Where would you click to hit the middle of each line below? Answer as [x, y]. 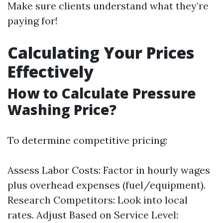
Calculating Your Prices [101, 53]
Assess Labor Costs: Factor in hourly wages [109, 170]
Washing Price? [62, 110]
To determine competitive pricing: [87, 140]
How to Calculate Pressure [102, 93]
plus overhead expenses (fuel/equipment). [107, 185]
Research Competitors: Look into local [98, 200]
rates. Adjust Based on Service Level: [93, 215]
